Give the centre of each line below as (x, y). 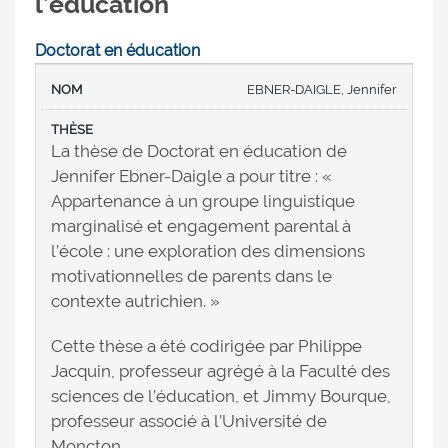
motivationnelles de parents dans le (191, 276)
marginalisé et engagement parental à (201, 226)
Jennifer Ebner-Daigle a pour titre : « (191, 176)
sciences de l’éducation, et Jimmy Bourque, (221, 396)
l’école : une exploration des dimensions (208, 251)
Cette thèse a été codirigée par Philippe (206, 346)
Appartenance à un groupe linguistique (203, 201)
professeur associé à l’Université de (189, 421)
